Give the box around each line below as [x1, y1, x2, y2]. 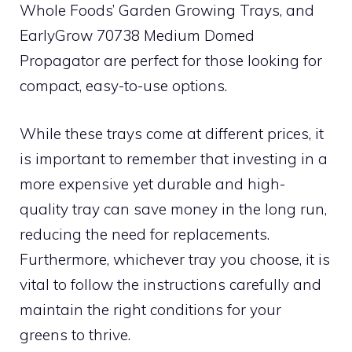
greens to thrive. [20, 324, 130, 344]
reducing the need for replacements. [20, 224, 269, 244]
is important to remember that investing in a [20, 148, 328, 168]
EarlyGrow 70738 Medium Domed [20, 26, 255, 45]
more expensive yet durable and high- [20, 174, 285, 193]
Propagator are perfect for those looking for [20, 51, 322, 70]
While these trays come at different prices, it [20, 123, 324, 143]
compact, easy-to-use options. [20, 76, 227, 95]
